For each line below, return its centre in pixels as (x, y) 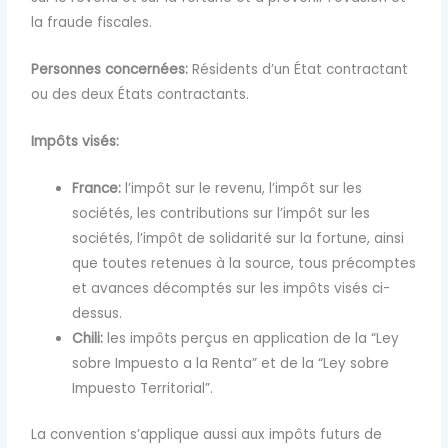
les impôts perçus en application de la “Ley (251, 339)
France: (97, 189)
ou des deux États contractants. (140, 95)
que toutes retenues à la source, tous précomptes (244, 264)
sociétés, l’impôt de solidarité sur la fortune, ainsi (238, 239)
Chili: (88, 339)
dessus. (97, 314)
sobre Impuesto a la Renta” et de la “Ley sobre (231, 364)
